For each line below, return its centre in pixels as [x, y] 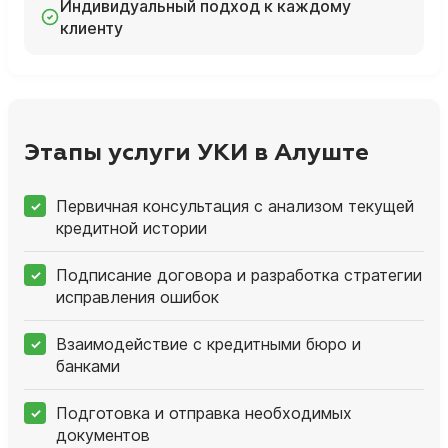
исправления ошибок [137, 296]
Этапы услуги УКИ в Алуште [196, 152]
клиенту [91, 28]
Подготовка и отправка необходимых [204, 412]
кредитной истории [131, 227]
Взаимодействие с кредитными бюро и [208, 343]
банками [88, 365]
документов [103, 434]
